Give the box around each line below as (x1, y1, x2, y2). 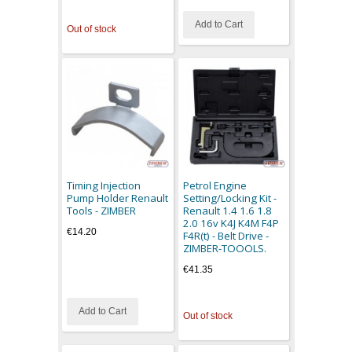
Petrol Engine (182, 178, 247, 192)
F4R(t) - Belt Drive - (182, 228, 269, 243)
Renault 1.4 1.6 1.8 (182, 203, 272, 218)
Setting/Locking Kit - (182, 190, 277, 205)
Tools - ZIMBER (67, 203, 137, 218)
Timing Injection (67, 178, 141, 192)
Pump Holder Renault (67, 190, 169, 205)
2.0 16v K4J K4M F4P (182, 215, 279, 230)
